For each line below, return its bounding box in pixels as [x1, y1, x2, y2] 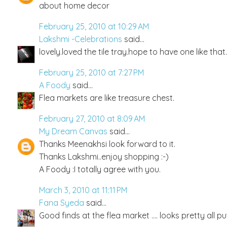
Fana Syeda [39, 197, 84, 208]
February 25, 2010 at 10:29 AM [39, 21, 149, 31]
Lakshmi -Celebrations [39, 33, 122, 44]
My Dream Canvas [39, 126, 107, 136]
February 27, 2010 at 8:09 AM [39, 113, 145, 124]
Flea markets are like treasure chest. [39, 92, 174, 103]
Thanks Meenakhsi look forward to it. [39, 138, 175, 149]
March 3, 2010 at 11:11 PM [39, 184, 127, 195]
